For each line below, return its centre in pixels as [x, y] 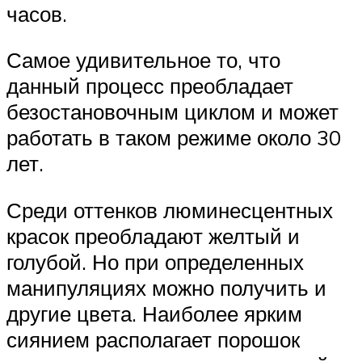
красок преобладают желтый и [153, 236]
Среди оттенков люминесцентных [170, 210]
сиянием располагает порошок [153, 339]
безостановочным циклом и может [173, 112]
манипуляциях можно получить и [166, 287]
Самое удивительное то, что [143, 60]
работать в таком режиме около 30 [174, 138]
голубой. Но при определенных [155, 261]
